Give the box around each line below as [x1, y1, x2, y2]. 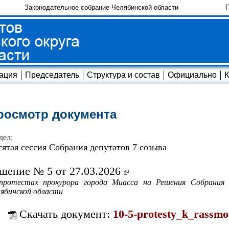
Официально [168, 71, 217, 79]
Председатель [25, 71, 79, 79]
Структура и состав [87, 71, 160, 79]
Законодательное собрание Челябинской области [25, 4, 178, 11]
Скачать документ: [16, 208, 113, 221]
